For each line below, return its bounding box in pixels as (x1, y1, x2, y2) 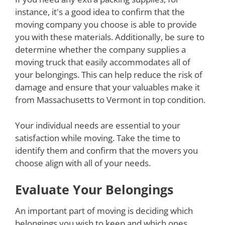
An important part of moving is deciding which (15, 205, 193, 217)
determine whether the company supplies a (15, 44, 186, 56)
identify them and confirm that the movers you (15, 144, 198, 156)
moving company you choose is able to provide (15, 19, 197, 31)
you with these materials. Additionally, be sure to (15, 31, 204, 43)
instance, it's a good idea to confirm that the (15, 6, 185, 18)
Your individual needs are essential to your (15, 119, 180, 131)
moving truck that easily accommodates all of (15, 56, 190, 68)
